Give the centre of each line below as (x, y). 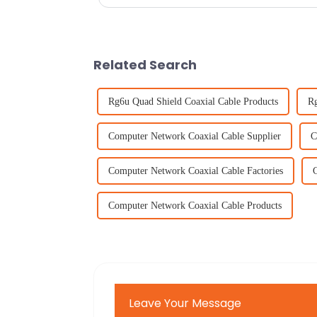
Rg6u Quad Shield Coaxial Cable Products (193, 101)
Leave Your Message (185, 303)
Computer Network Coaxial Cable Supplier (195, 136)
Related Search (145, 64)
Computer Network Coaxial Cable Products (195, 205)
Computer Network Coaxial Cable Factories (196, 171)
